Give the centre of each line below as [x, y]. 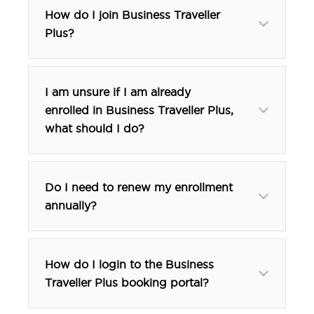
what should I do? [95, 128]
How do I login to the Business [129, 264]
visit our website [132, 61]
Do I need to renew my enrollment [139, 187]
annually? [71, 205]
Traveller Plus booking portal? [127, 282]
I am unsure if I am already [118, 91]
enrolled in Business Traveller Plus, [139, 110]
